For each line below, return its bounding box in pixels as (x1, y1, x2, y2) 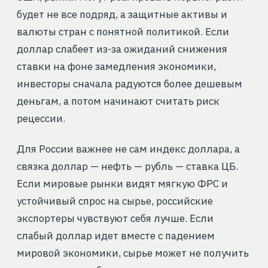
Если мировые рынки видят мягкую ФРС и (16, 177, 228, 191)
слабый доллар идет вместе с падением (16, 229, 215, 243)
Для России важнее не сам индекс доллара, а (16, 142, 240, 156)
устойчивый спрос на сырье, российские (16, 194, 213, 208)
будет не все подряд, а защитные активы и (16, 8, 227, 22)
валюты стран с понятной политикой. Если (16, 25, 229, 39)
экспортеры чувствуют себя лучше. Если (16, 212, 214, 226)
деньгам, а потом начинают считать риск (16, 95, 220, 108)
